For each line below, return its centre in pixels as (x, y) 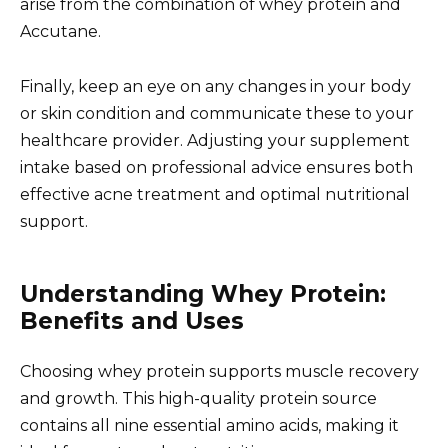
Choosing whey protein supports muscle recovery (219, 371)
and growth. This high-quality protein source (198, 398)
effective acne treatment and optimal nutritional (215, 194)
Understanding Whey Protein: (203, 293)
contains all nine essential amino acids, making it (209, 425)
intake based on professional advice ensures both (216, 167)
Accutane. (60, 32)
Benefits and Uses (132, 320)
